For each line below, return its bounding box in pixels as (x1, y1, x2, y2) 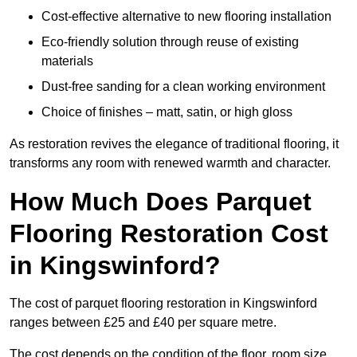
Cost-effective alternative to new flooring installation (41, 10, 331, 24)
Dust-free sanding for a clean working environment (41, 80, 325, 94)
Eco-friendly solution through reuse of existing (41, 35, 299, 49)
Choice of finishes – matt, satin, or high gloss (41, 105, 292, 120)
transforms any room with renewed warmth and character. (10, 156, 331, 171)
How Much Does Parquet (10, 187, 312, 217)
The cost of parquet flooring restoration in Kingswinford (10, 296, 317, 311)
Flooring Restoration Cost (10, 219, 328, 249)
